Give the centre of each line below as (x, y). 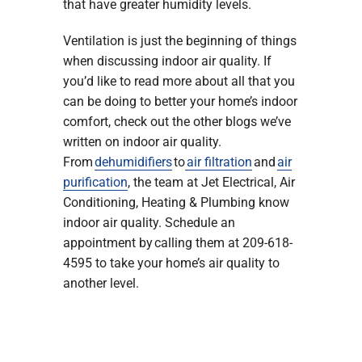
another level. (101, 283)
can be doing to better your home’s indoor (180, 101)
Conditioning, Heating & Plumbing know (176, 202)
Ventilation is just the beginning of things (179, 40)
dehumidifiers (133, 162)
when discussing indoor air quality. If (167, 61)
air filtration (218, 162)
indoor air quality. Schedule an (149, 222)
